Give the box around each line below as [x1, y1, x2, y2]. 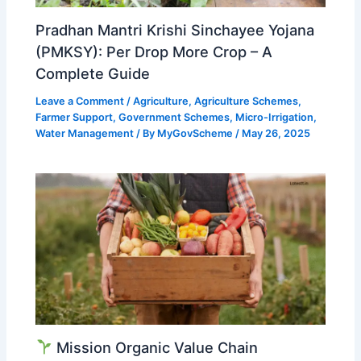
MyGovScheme [157, 127, 236, 139]
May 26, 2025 [242, 127, 311, 139]
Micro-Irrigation [235, 110, 314, 123]
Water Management [35, 127, 135, 139]
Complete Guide [35, 64, 151, 82]
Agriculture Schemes [194, 94, 299, 107]
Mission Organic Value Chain [52, 338, 259, 356]
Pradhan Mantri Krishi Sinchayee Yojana [35, 20, 315, 39]
